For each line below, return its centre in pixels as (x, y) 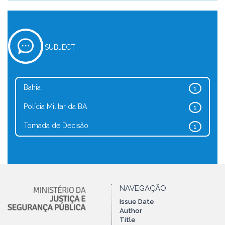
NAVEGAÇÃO (143, 188)
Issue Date (137, 202)
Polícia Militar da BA (55, 106)
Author (131, 211)
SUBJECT (60, 47)
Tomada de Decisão (56, 126)
